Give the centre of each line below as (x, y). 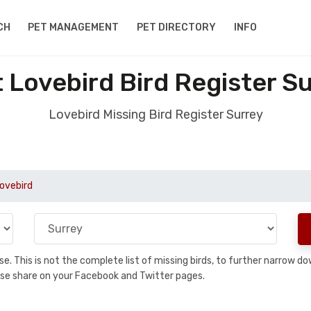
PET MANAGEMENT (74, 27)
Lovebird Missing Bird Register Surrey (155, 115)
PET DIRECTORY (177, 27)
